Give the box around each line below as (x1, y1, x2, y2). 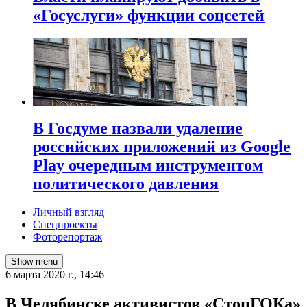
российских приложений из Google (33, 137, 291, 156)
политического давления (33, 174, 219, 193)
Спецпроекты (33, 219, 97, 231)
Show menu (11, 256, 58, 267)
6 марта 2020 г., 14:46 (5, 269, 104, 281)
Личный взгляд (33, 206, 104, 219)
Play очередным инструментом (33, 156, 263, 174)
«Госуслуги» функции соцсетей (33, 5, 265, 24)
